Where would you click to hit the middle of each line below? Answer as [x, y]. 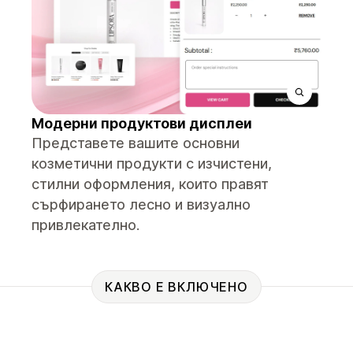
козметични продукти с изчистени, [152, 163]
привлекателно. [85, 225]
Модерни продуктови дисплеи [142, 123]
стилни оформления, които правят [150, 184]
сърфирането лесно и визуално [141, 204]
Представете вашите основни [136, 143]
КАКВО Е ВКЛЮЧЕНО [176, 286]
